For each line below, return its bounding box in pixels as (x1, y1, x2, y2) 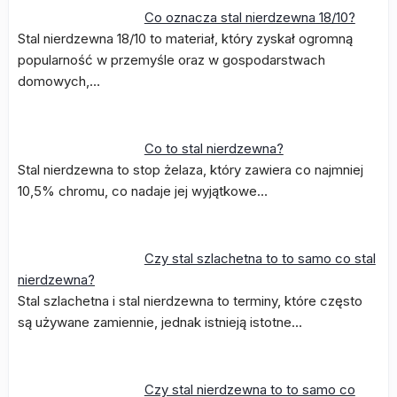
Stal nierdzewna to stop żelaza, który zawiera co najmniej (18, 161, 363, 178)
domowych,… (18, 73, 100, 90)
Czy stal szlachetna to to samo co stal (144, 250, 376, 267)
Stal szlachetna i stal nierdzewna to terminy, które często (18, 292, 362, 309)
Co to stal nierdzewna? (144, 140, 284, 157)
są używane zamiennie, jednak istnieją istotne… (18, 314, 302, 331)
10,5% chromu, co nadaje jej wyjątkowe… (18, 183, 268, 199)
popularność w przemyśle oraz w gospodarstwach (18, 51, 325, 68)
